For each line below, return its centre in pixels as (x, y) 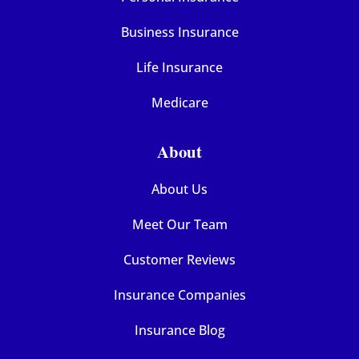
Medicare (179, 103)
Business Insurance (179, 32)
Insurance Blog (179, 331)
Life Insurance (179, 68)
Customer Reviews (179, 260)
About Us (179, 190)
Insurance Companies (179, 295)
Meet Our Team (179, 225)
